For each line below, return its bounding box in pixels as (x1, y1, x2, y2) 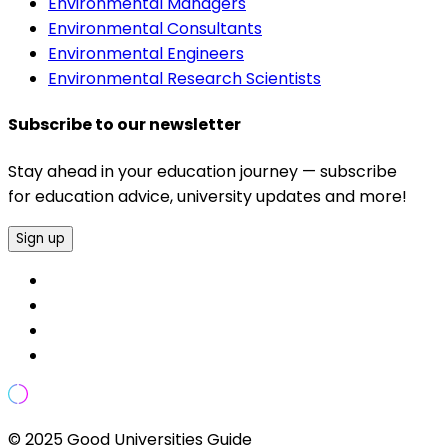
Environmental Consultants (48, 17, 262, 41)
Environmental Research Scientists (48, 67, 321, 91)
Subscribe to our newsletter (8, 113, 241, 137)
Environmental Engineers (48, 42, 244, 66)
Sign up (16, 228, 65, 248)
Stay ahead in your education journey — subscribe (8, 159, 397, 183)
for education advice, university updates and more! (8, 184, 407, 208)
